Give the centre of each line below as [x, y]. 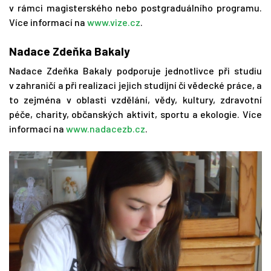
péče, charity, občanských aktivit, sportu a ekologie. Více [135, 114]
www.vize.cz [114, 22]
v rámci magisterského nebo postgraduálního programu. [135, 8]
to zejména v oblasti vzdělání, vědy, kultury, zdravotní [135, 100]
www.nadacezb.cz [106, 129]
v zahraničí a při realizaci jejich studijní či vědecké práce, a [135, 85]
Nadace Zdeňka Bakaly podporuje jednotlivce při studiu [135, 71]
